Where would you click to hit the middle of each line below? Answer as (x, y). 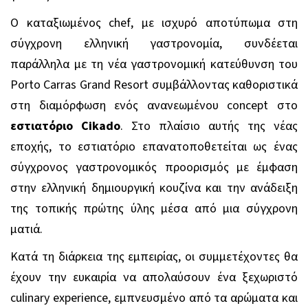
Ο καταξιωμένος (56, 23)
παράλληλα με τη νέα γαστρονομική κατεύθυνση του (154, 64)
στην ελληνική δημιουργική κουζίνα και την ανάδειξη (154, 188)
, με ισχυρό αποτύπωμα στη (214, 23)
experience (80, 298)
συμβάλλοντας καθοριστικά (225, 85)
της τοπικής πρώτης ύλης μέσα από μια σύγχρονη (154, 208)
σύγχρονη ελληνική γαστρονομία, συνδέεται (154, 43)
